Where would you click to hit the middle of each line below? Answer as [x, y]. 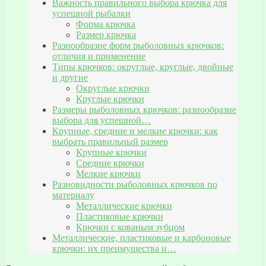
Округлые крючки [113, 88]
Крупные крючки [111, 153]
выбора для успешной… [102, 121]
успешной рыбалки [91, 14]
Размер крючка [106, 35]
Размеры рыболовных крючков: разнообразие [144, 110]
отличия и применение [99, 56]
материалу [73, 195]
